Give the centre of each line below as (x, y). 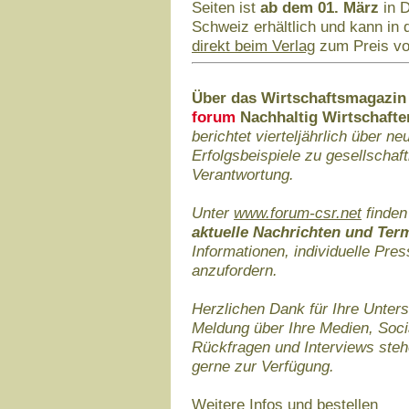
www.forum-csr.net (298, 213)
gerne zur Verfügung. (263, 366)
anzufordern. (235, 270)
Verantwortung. (243, 174)
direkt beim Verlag (253, 46)
